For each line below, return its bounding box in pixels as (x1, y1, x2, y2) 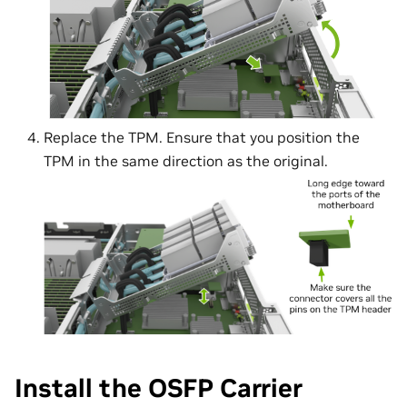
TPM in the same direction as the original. (44, 152, 328, 171)
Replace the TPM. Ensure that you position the (44, 128, 360, 147)
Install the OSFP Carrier (15, 372, 303, 405)
